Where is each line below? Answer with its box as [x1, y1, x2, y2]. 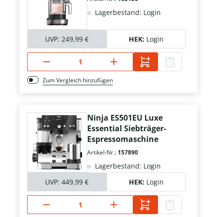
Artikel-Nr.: [87, 148, 118, 157]
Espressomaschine [87, 134, 158, 145]
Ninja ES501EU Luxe [87, 112, 163, 124]
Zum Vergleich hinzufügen [43, 76, 113, 85]
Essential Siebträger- [87, 123, 166, 134]
